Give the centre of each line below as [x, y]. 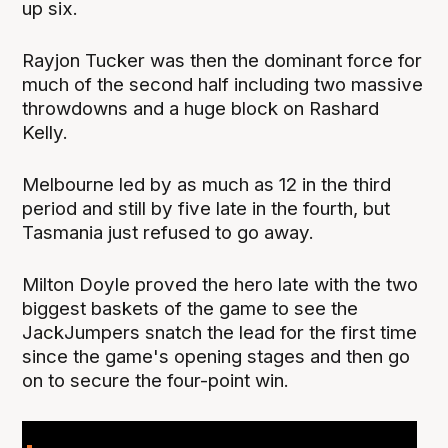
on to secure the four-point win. [156, 380]
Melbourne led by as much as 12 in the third [207, 184]
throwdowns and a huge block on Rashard [201, 108]
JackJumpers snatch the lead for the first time [220, 332]
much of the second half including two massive [223, 84]
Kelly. [45, 132]
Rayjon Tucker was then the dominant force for [222, 60]
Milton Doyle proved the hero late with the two [220, 284]
